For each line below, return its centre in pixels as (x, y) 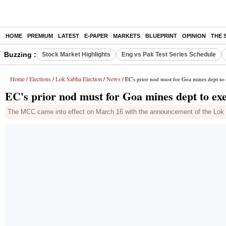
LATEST (69, 36)
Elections (40, 79)
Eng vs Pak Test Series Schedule (169, 54)
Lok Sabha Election (79, 79)
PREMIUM (40, 36)
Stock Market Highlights (76, 54)
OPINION (194, 36)
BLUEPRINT (161, 36)
